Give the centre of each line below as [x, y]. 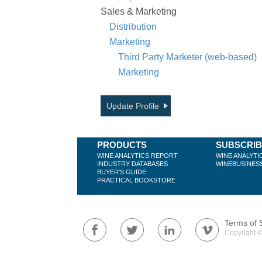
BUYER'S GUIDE [122, 172]
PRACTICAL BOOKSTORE [136, 180]
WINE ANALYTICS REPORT [137, 155]
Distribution [133, 26]
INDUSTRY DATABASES [132, 163]
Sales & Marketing [139, 11]
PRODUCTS [122, 144]
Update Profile [133, 106]
